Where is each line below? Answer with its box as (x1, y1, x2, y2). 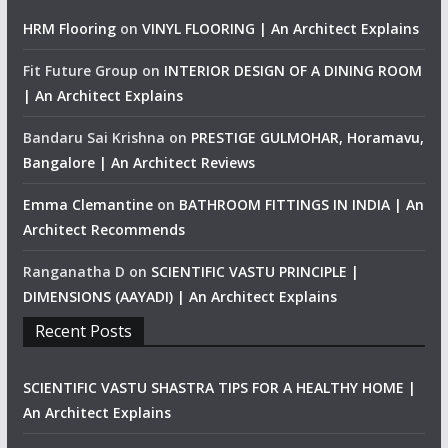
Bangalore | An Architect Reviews (22, 152, 255, 172)
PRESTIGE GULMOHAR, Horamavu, (190, 127, 424, 147)
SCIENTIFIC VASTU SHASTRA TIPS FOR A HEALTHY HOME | (22, 377, 416, 397)
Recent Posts (34, 319, 132, 342)
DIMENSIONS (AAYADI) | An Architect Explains (22, 286, 337, 306)
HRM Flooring (22, 18, 116, 38)
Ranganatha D (22, 261, 125, 281)
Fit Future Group (22, 60, 138, 80)
